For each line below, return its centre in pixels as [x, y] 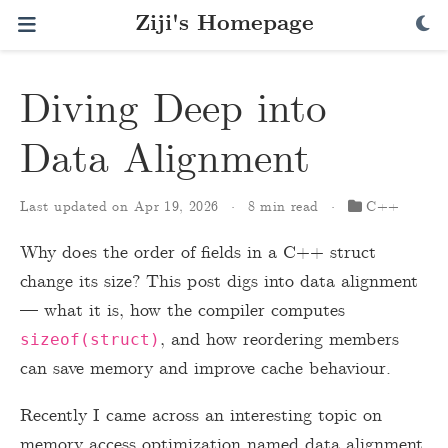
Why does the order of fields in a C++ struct [198, 253]
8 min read [286, 207]
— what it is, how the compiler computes [182, 311]
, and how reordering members [279, 340]
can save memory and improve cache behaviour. [205, 369]
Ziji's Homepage [224, 24]
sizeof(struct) [90, 339]
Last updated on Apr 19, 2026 [122, 207]
